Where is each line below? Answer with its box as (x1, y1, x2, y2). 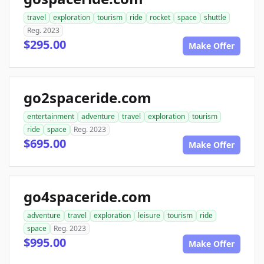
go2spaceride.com (24, 88, 151, 107)
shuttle (204, 12, 226, 22)
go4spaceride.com (24, 187, 151, 206)
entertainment (27, 111, 74, 121)
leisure (138, 210, 160, 220)
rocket (150, 12, 170, 22)
